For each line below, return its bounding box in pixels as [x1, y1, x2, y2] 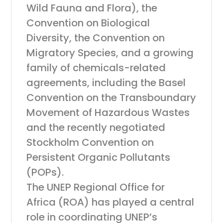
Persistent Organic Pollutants [26, 150, 171, 164]
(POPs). [26, 165, 64, 179]
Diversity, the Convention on [26, 31, 165, 45]
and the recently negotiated [26, 120, 166, 134]
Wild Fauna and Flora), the [26, 1, 158, 15]
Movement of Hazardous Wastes [26, 106, 190, 119]
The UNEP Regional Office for [26, 180, 165, 194]
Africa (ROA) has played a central [26, 195, 195, 209]
